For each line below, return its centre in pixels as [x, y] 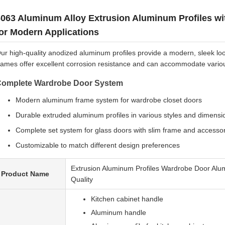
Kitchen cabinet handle [127, 199]
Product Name [25, 174]
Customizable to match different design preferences [98, 145]
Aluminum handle [119, 212]
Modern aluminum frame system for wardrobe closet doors [109, 100]
